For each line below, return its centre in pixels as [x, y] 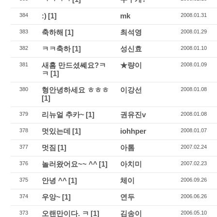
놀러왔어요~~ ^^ [70, 164]
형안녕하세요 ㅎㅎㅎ [76, 90]
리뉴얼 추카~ [63, 115]
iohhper [133, 131]
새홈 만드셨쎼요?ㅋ [74, 65]
